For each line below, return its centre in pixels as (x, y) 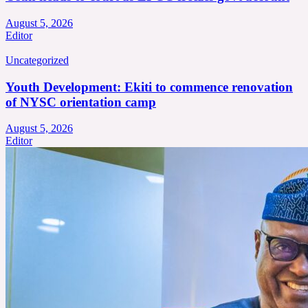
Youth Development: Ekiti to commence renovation (149, 87)
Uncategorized (37, 60)
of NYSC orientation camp (81, 102)
